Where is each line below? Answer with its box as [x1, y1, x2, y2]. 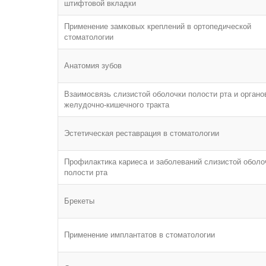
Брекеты [64, 197, 94, 205]
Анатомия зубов [64, 61, 122, 70]
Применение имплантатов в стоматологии [64, 230, 215, 239]
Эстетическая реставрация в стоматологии [64, 129, 219, 138]
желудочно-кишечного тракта [64, 100, 169, 109]
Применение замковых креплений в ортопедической [64, 22, 251, 31]
